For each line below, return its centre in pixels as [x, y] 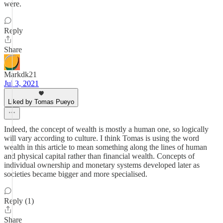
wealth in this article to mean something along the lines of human [106, 147]
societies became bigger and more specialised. [76, 174]
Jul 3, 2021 [21, 83]
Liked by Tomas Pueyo [41, 102]
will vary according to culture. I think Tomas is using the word [102, 138]
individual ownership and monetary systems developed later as [102, 165]
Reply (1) [19, 201]
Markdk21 [20, 74]
